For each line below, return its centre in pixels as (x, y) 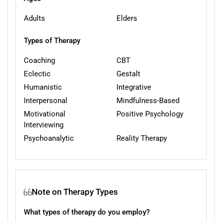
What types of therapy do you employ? (87, 212)
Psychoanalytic (49, 138)
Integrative (134, 87)
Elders (127, 18)
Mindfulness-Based (148, 100)
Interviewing (44, 125)
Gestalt (128, 74)
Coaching (39, 60)
